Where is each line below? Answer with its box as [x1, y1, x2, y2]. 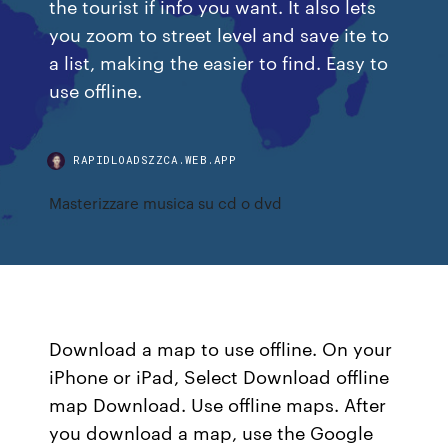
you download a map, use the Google [49, 419, 374, 445]
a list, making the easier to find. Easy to [49, 49, 389, 74]
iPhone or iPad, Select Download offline [49, 363, 390, 389]
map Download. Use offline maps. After [49, 391, 387, 417]
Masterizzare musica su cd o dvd [49, 192, 283, 213]
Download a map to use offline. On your [49, 335, 393, 361]
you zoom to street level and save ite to [49, 21, 390, 46]
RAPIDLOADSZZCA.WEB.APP [73, 152, 237, 167]
